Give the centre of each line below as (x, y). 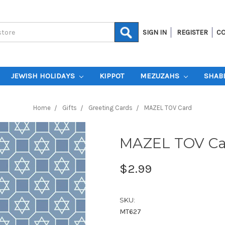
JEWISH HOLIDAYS (44, 76)
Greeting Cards (110, 107)
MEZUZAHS (161, 76)
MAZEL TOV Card (168, 107)
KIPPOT (112, 76)
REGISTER (192, 32)
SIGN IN (155, 32)
